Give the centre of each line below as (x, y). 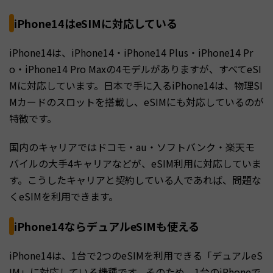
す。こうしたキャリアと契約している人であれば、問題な (135, 179)
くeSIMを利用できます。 (64, 196)
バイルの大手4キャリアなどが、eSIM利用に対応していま (135, 163)
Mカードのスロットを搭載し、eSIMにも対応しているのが (136, 101)
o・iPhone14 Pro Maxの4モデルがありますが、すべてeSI (135, 69)
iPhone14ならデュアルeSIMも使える (107, 226)
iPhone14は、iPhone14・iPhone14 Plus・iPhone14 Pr (131, 52)
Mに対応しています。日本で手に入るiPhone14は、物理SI (136, 85)
